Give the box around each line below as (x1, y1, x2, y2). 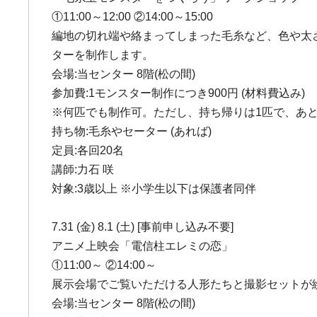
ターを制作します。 (52, 49, 154, 61)
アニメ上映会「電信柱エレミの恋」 (52, 240, 234, 252)
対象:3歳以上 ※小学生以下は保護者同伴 (52, 183, 257, 195)
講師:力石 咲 (52, 163, 115, 175)
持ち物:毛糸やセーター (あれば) (52, 125, 212, 137)
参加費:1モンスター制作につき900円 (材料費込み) (52, 87, 306, 99)
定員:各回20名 (52, 144, 125, 156)
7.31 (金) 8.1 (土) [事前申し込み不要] (52, 221, 234, 233)
